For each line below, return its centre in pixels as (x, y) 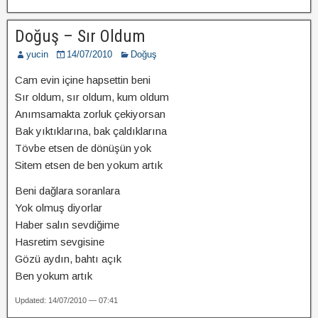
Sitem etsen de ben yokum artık (89, 165)
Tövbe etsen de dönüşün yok (83, 148)
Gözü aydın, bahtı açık (68, 259)
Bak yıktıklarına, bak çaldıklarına (91, 131)
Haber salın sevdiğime (67, 225)
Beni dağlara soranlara (67, 191)
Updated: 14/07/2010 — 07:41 (66, 300)
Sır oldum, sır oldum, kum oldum (92, 97)
